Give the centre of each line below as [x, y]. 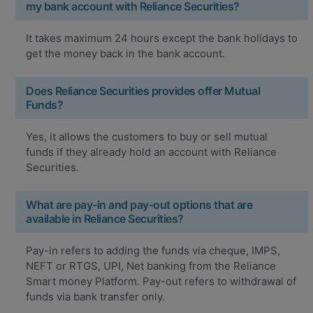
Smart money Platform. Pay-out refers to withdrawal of [161, 281]
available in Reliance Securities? [105, 218]
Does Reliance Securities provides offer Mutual [143, 90]
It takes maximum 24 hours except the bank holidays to [162, 38]
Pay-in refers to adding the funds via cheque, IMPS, [153, 250]
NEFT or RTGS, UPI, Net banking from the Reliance [151, 265]
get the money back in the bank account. [125, 53]
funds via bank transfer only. [95, 296]
